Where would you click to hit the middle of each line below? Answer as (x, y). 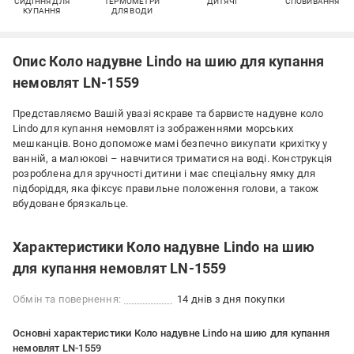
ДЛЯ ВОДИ (132, 11)
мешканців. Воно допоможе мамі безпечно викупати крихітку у (170, 144)
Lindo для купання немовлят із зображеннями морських (153, 129)
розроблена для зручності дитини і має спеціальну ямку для (164, 174)
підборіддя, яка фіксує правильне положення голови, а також (166, 189)
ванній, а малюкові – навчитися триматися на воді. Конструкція (173, 159)
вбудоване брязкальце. (71, 204)
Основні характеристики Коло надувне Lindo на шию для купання (171, 333)
